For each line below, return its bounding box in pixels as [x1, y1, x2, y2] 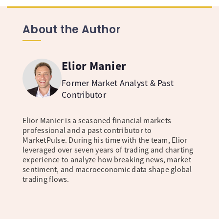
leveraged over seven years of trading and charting [22, 145, 194, 155]
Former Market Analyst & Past [62, 77, 174, 89]
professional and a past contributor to [22, 125, 152, 135]
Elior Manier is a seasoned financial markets [22, 115, 171, 126]
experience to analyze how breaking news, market [22, 154, 191, 165]
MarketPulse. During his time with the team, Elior [22, 135, 188, 145]
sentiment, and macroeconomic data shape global [22, 164, 192, 175]
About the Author [22, 22, 121, 37]
